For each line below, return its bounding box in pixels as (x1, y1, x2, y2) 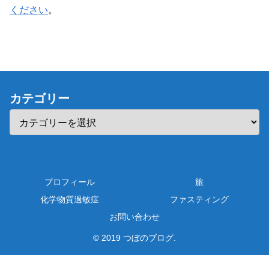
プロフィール (44, 177, 95, 187)
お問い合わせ (109, 212, 160, 222)
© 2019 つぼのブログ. (93, 233, 176, 243)
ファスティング (170, 195, 229, 205)
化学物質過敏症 (40, 195, 99, 205)
